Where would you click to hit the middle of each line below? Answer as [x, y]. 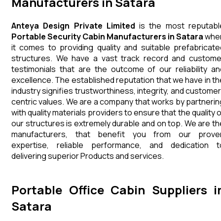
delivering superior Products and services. [88, 156]
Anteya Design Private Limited [73, 25]
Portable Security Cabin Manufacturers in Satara [107, 36]
